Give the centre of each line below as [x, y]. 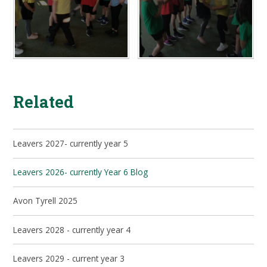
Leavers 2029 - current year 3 [69, 258]
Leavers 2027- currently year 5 [71, 143]
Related [44, 101]
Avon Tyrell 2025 [46, 201]
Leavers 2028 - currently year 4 [72, 229]
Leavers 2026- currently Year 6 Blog [81, 172]
